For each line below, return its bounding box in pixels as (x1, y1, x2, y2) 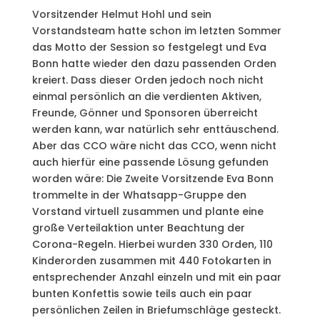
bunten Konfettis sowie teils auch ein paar (31, 286, 252, 301)
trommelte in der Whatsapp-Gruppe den (31, 187, 246, 202)
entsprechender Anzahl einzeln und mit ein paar (31, 269, 281, 284)
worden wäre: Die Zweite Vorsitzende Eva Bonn (31, 171, 274, 186)
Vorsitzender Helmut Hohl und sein (31, 6, 211, 21)
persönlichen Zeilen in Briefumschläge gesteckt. (31, 302, 281, 317)
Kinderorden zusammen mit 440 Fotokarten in (31, 253, 271, 268)
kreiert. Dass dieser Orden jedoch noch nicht (31, 72, 264, 87)
